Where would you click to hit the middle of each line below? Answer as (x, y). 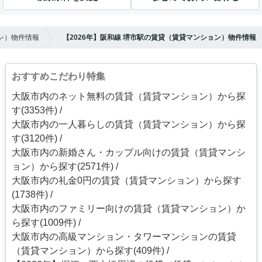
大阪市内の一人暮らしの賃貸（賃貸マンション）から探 (128, 124)
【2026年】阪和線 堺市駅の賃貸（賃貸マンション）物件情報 (159, 37)
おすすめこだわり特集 (58, 76)
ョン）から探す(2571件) (62, 166)
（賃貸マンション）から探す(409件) (88, 250)
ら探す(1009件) (44, 222)
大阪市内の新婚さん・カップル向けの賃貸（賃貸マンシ (128, 152)
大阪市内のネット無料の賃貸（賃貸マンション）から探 (128, 96)
